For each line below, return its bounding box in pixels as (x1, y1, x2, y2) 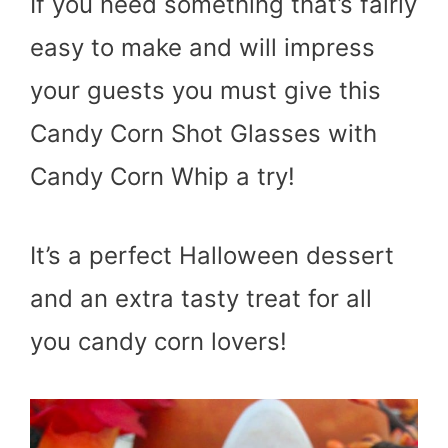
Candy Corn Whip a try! (30, 161, 295, 191)
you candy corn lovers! (30, 326, 287, 356)
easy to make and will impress (30, 32, 375, 62)
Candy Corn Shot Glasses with (30, 118, 377, 148)
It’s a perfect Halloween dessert (30, 240, 394, 270)
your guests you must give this (30, 75, 381, 105)
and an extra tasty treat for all (30, 283, 372, 313)
